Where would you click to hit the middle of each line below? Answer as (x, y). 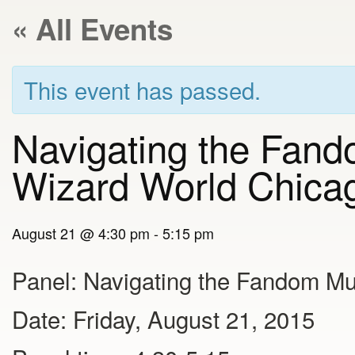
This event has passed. (142, 90)
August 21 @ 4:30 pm (81, 233)
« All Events (92, 29)
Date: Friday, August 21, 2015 (163, 319)
